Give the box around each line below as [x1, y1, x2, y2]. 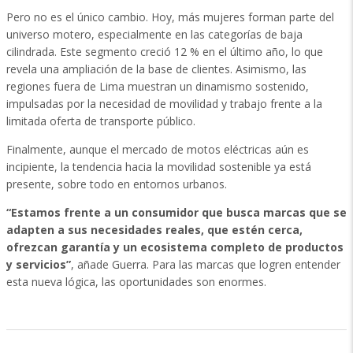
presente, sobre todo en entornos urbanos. [6, 176, 227, 191]
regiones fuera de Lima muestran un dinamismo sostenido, [6, 79, 309, 94]
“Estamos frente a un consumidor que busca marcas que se [6, 205, 347, 220]
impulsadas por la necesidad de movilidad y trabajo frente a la [6, 96, 322, 111]
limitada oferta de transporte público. [6, 113, 195, 128]
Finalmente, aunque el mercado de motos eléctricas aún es [6, 142, 309, 157]
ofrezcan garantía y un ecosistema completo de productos [6, 240, 344, 255]
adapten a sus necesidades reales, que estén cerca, [6, 222, 303, 237]
